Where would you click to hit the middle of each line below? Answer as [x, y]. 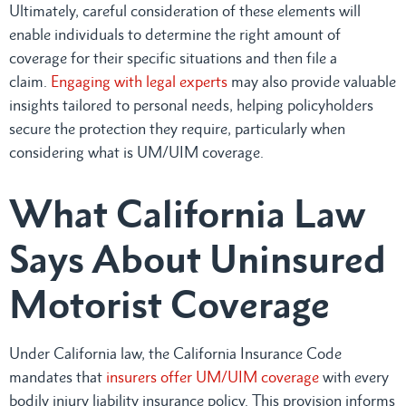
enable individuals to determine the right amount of [175, 34]
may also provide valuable [312, 81]
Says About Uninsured [198, 258]
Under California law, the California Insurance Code [175, 353]
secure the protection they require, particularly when [177, 128]
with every [354, 377]
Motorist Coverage [169, 304]
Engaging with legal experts [139, 81]
